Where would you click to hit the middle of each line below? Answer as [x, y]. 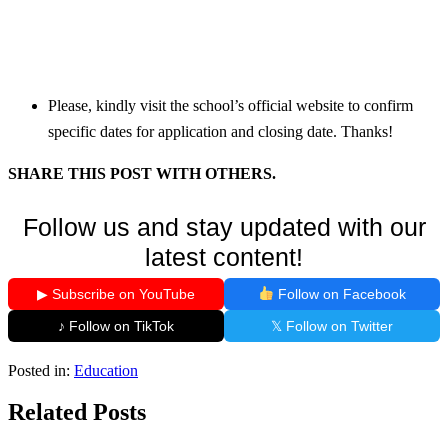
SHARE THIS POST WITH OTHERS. [142, 173]
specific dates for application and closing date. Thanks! [220, 131]
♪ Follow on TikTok [116, 325]
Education [106, 370]
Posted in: [39, 370]
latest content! [224, 256]
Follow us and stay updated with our [224, 226]
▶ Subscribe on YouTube [116, 293]
